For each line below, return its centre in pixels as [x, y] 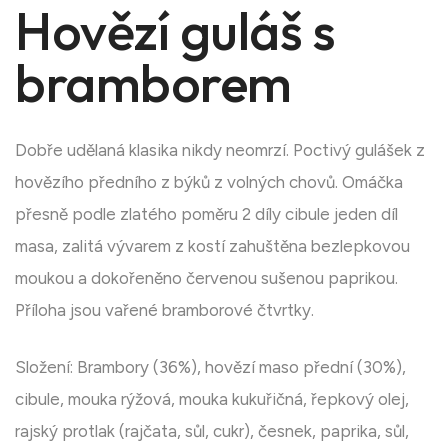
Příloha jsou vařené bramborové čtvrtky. [164, 310]
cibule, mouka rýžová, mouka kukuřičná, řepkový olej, [212, 399]
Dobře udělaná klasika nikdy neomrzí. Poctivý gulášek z [220, 150]
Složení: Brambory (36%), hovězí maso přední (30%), [210, 367]
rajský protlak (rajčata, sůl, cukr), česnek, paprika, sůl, [212, 431]
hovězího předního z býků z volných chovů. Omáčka [209, 182]
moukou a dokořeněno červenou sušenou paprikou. [206, 278]
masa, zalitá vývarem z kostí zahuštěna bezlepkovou [212, 246]
